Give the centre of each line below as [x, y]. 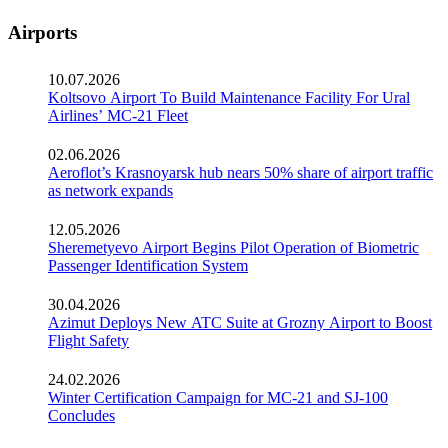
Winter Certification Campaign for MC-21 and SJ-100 [218, 397]
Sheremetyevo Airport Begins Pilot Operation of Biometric [233, 247]
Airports [42, 32]
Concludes [81, 415]
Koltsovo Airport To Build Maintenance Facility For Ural [229, 97]
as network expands [110, 190]
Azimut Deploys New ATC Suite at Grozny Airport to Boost [240, 322]
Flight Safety [88, 340]
